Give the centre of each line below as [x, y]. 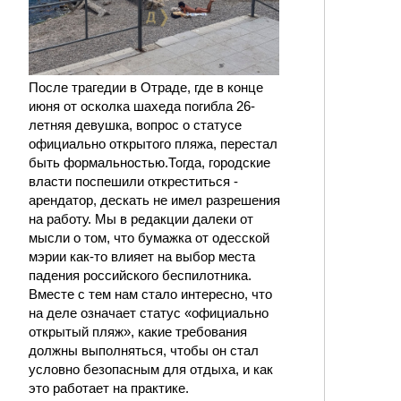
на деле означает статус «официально [149, 312]
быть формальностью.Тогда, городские [149, 162]
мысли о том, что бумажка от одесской [149, 237]
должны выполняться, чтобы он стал [144, 350]
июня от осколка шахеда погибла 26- [142, 106]
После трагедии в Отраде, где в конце [146, 87]
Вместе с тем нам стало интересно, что [150, 294]
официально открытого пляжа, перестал [153, 143]
